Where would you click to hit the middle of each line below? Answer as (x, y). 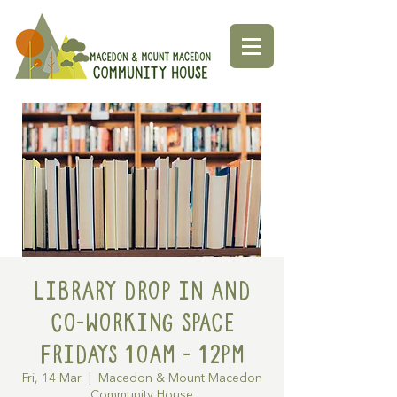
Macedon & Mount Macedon (180, 378)
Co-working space (142, 323)
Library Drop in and (142, 291)
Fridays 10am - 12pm (142, 354)
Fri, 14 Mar (51, 378)
